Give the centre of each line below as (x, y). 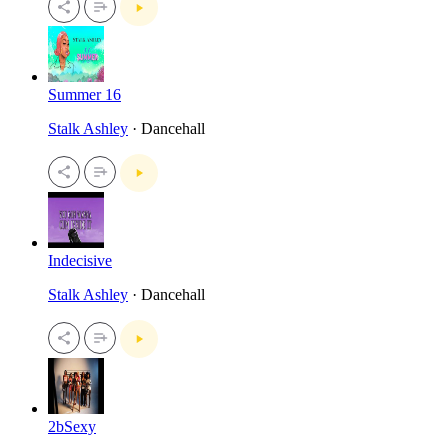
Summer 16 (84, 95)
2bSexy (72, 426)
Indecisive (80, 260)
